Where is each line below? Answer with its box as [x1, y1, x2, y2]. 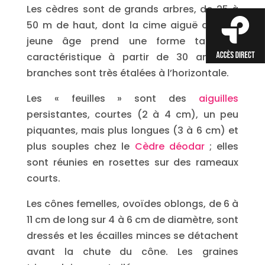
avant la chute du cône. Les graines [26, 245, 239, 258]
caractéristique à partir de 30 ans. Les [26, 50, 239, 64]
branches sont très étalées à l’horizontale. [26, 66, 229, 80]
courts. [26, 172, 60, 185]
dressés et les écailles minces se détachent [26, 229, 239, 243]
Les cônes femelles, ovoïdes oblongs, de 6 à [26, 197, 239, 211]
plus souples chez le [26, 140, 135, 153]
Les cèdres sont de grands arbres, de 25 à [26, 2, 239, 16]
